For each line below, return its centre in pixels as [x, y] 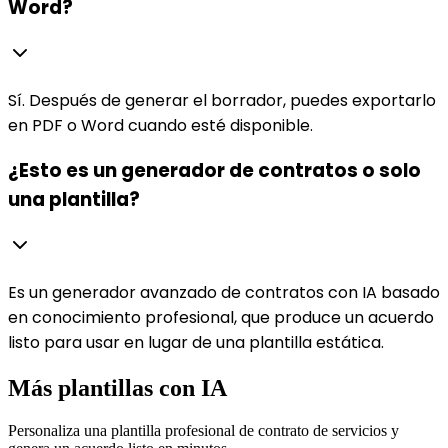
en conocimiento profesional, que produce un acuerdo [221, 318]
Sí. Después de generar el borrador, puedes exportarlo [222, 100]
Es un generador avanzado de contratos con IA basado [224, 293]
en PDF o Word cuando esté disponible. [160, 125]
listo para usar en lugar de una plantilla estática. [196, 343]
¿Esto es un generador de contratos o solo [214, 171]
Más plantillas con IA [117, 388]
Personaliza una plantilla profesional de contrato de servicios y [203, 430]
